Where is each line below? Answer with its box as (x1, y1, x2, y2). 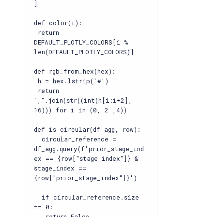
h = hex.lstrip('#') (34, 77, 108, 85)
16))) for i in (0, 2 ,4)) (34, 106, 127, 114)
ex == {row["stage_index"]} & (34, 155, 138, 162)
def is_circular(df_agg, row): (34, 125, 140, 133)
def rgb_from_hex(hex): (34, 67, 115, 75)
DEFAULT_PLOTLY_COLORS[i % (34, 38, 128, 46)
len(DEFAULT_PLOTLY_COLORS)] (34, 48, 134, 56)
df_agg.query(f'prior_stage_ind (34, 145, 144, 153)
